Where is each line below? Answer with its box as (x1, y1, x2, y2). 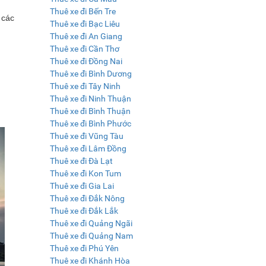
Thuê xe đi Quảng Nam (49, 230, 133, 240)
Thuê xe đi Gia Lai (49, 180, 114, 191)
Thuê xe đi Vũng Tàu (49, 131, 123, 141)
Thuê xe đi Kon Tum (49, 168, 121, 178)
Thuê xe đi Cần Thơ (49, 43, 119, 53)
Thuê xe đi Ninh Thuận (49, 93, 131, 103)
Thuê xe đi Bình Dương (49, 68, 132, 78)
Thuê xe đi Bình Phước (49, 118, 131, 128)
